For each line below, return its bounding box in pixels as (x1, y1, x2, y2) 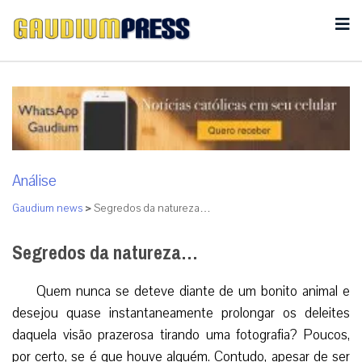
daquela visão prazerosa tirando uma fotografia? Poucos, (12, 325, 350, 344)
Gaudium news (12, 200, 82, 216)
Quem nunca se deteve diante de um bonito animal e (36, 281, 350, 301)
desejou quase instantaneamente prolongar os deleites (12, 303, 350, 322)
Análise (12, 170, 57, 192)
